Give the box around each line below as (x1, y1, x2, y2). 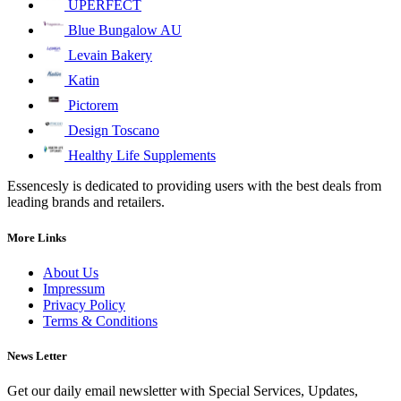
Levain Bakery (68, 47, 152, 64)
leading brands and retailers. (7, 194, 165, 210)
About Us (43, 264, 98, 280)
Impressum (43, 280, 105, 296)
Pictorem (68, 98, 118, 114)
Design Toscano (68, 123, 159, 139)
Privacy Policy (43, 296, 125, 312)
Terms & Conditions (43, 312, 158, 328)
